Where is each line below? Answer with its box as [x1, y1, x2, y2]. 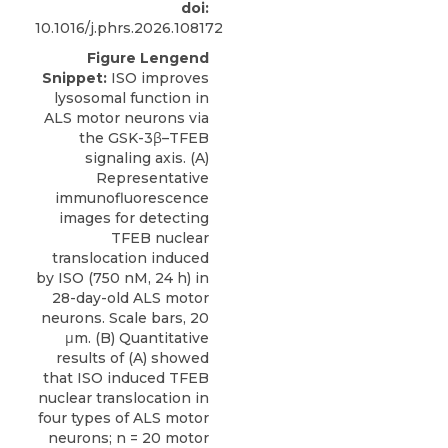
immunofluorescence [55, 189, 209, 207]
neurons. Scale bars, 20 [41, 309, 209, 327]
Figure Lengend [87, 49, 209, 67]
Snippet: [42, 69, 107, 87]
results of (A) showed [56, 349, 209, 367]
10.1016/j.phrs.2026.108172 [35, 19, 223, 37]
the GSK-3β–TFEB [79, 129, 209, 147]
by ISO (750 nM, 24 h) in [36, 269, 209, 287]
